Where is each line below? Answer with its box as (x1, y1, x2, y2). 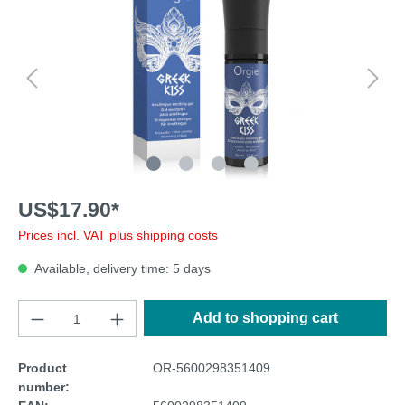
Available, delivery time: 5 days (32, 261, 211, 276)
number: (18, 380, 70, 394)
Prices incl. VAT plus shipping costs (18, 228, 218, 242)
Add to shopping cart (192, 310, 338, 325)
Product (18, 361, 67, 375)
